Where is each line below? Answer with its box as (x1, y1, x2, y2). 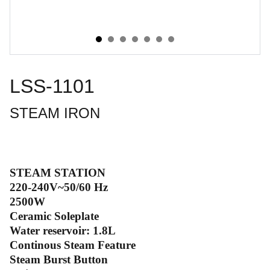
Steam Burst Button (10, 253, 108, 266)
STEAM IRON (10, 105, 100, 121)
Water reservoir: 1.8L (10, 224, 116, 237)
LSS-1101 (10, 75, 95, 97)
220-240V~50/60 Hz (10, 181, 108, 193)
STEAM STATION (10, 166, 105, 179)
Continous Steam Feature (10, 239, 136, 251)
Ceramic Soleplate (10, 210, 99, 222)
